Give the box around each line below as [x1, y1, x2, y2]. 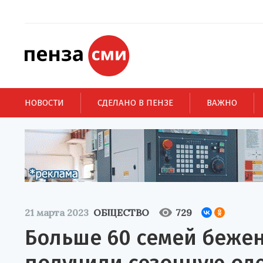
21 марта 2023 [25, 207, 89, 218]
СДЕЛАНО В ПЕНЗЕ [97, 97, 173, 108]
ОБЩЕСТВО [93, 207, 149, 218]
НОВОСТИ [25, 97, 64, 108]
